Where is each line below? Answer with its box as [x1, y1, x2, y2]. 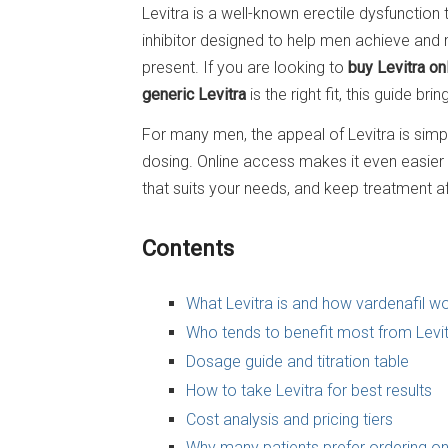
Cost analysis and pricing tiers [186, 409, 393, 429]
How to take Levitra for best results [186, 380, 432, 400]
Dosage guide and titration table [186, 351, 409, 371]
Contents [142, 234, 234, 261]
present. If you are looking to [142, 57, 348, 77]
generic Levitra [142, 84, 246, 104]
